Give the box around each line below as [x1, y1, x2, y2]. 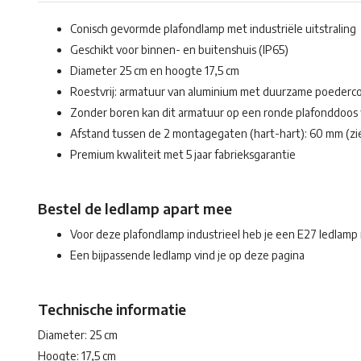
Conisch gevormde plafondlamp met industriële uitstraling [70, 22, 356, 35]
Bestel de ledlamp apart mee [38, 199, 232, 218]
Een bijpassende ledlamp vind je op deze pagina [70, 248, 305, 262]
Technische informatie [38, 300, 186, 318]
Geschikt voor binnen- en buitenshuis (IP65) [70, 43, 288, 56]
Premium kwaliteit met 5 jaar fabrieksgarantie [70, 147, 296, 161]
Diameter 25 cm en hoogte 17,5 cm [70, 64, 239, 77]
